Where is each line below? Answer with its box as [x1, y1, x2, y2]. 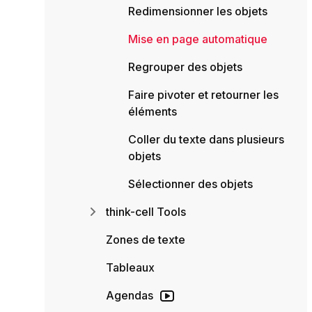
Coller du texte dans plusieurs [128, 132, 284, 146]
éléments [128, 104, 177, 118]
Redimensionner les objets [128, 3, 267, 18]
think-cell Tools [106, 204, 186, 219]
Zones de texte [106, 232, 185, 247]
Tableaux [106, 260, 155, 274]
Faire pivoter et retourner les [128, 87, 279, 102]
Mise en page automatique [128, 31, 267, 46]
